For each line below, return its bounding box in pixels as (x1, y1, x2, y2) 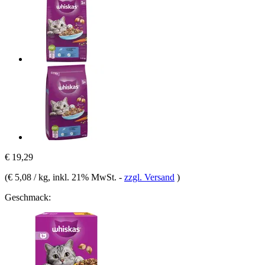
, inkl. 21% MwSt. (48, 172, 119, 182)
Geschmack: (5, 192, 51, 202)
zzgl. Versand (124, 172, 174, 182)
